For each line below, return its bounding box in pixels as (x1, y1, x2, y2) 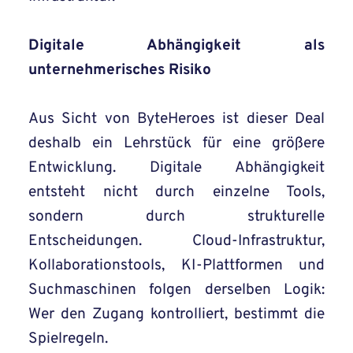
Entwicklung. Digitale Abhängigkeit (28, 158, 325, 178)
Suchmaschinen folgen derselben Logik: (28, 281, 325, 300)
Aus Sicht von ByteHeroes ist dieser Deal (28, 110, 325, 129)
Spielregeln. (28, 329, 108, 349)
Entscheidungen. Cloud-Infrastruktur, (28, 232, 325, 251)
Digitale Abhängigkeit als (28, 36, 325, 56)
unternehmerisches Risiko (28, 61, 211, 80)
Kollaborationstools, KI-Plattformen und (28, 256, 325, 276)
